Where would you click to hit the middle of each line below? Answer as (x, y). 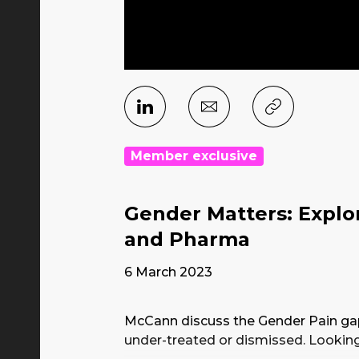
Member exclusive (194, 155)
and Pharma (187, 239)
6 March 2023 (168, 272)
